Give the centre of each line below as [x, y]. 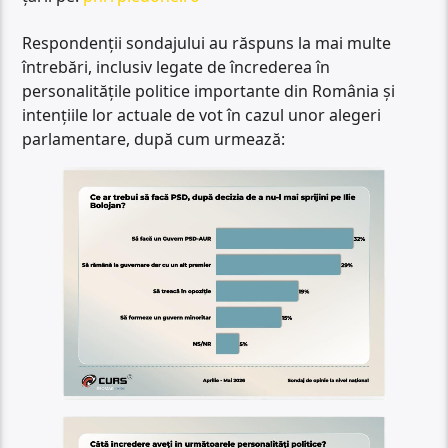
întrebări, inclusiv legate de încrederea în [176, 66]
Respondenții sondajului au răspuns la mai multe [207, 42]
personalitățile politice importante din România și [209, 90]
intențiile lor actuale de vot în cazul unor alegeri [202, 114]
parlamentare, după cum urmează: [154, 138]
